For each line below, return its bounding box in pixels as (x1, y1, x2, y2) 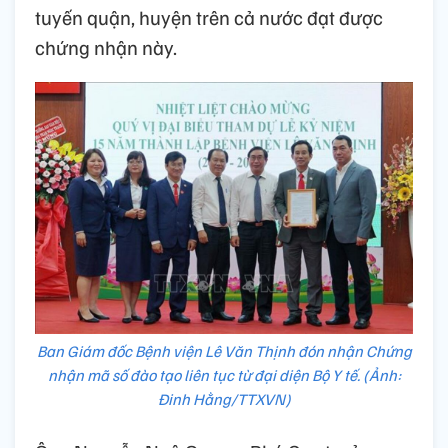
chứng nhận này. (35, 34, 177, 61)
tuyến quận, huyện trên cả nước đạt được (35, 4, 383, 31)
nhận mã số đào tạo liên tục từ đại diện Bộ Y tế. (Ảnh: (47, 365, 401, 386)
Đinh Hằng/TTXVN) (157, 389, 291, 410)
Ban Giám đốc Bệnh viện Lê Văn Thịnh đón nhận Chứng (36, 341, 412, 362)
